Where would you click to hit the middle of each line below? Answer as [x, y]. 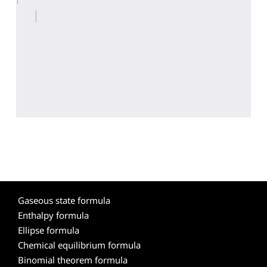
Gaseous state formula [64, 200]
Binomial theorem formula [73, 260]
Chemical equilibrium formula [79, 245]
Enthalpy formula [53, 215]
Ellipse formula [49, 230]
